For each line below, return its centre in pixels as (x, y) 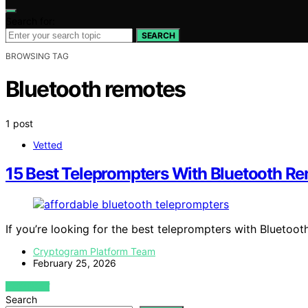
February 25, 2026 (75, 263)
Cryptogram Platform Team (94, 252)
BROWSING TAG (37, 56)
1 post (19, 123)
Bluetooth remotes (96, 89)
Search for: (30, 21)
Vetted (48, 144)
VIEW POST (28, 287)
